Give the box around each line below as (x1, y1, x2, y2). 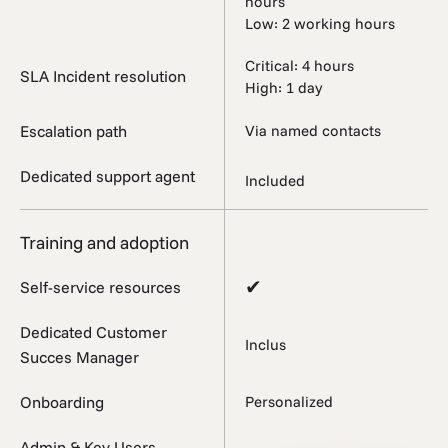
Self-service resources (20, 276, 181, 297)
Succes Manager (20, 346, 139, 367)
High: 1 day (245, 77, 322, 97)
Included (245, 171, 305, 191)
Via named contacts (245, 121, 381, 141)
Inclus (245, 334, 286, 354)
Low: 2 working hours (245, 13, 395, 33)
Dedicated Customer (20, 321, 167, 342)
